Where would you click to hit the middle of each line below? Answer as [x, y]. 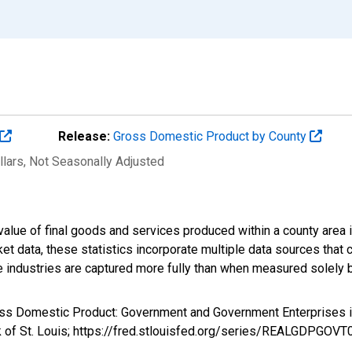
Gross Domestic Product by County [211, 136]
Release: [84, 136]
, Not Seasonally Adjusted [94, 161]
